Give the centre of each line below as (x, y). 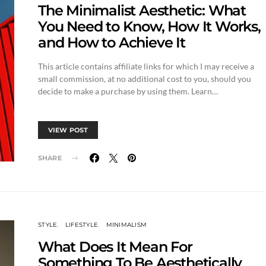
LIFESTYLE (81, 225)
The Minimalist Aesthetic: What (142, 10)
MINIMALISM (126, 225)
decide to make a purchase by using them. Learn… (128, 91)
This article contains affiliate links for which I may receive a (146, 66)
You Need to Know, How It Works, (149, 26)
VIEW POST (68, 130)
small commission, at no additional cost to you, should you (145, 79)
